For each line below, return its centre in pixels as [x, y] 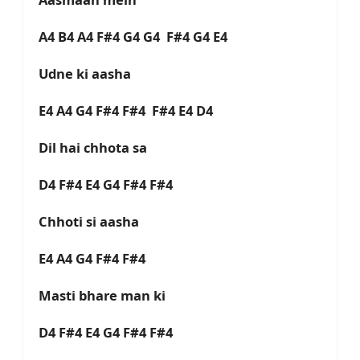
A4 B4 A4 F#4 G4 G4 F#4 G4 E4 [138, 37]
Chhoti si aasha [92, 222]
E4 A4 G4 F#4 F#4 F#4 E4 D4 [131, 111]
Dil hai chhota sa [96, 148]
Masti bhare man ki [105, 296]
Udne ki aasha [88, 74]
